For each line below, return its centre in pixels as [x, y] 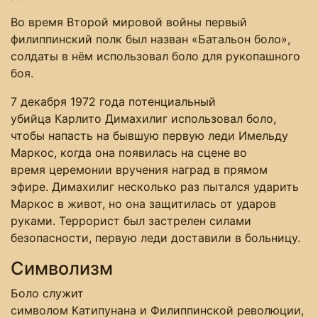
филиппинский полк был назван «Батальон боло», [150, 39]
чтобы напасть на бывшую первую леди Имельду [149, 136]
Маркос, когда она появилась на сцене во [129, 153]
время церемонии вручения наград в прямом [139, 170]
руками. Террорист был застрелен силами [131, 221]
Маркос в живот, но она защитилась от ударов [143, 204]
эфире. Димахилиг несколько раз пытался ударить [155, 187]
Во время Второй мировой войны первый [129, 22]
